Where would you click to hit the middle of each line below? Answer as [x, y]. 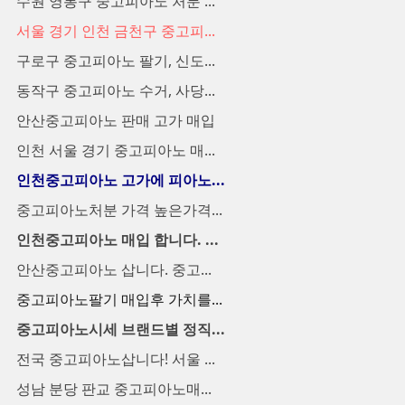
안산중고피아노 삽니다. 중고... [114, 269]
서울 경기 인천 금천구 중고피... [116, 30]
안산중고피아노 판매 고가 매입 [116, 120]
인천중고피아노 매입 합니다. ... [118, 239]
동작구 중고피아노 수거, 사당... [116, 90]
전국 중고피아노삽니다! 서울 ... [116, 358]
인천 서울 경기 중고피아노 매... [116, 150]
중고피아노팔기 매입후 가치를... [119, 299]
